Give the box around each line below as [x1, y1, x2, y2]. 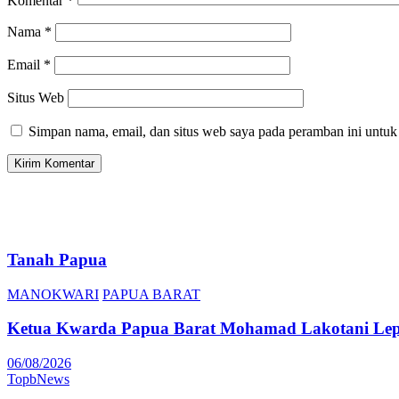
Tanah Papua [7, 250, 107, 270]
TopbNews [7, 371, 69, 387]
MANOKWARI [7, 286, 99, 302]
